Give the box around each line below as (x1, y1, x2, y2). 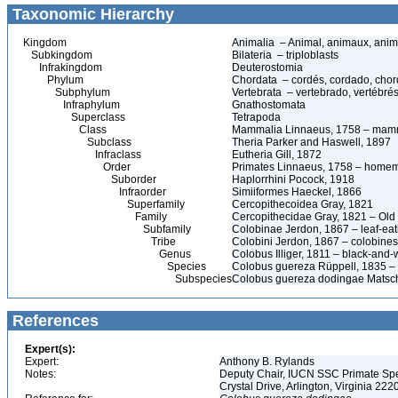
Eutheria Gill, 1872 (232, 148, 322, 161)
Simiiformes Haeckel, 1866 (232, 186, 362, 198)
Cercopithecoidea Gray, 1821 (232, 198, 373, 211)
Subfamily (23, 223, 191, 235)
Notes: (25, 368, 56, 380)
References (8, 312, 99, 330)
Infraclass (23, 148, 141, 161)
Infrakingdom (23, 61, 102, 74)
